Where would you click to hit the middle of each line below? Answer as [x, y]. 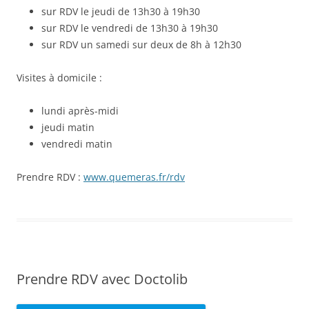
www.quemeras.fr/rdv [134, 177]
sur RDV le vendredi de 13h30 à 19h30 [130, 28]
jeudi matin [68, 127]
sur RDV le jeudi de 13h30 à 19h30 [121, 11]
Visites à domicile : [59, 77]
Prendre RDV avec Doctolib [102, 279]
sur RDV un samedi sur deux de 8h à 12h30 [141, 44]
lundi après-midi [80, 110]
